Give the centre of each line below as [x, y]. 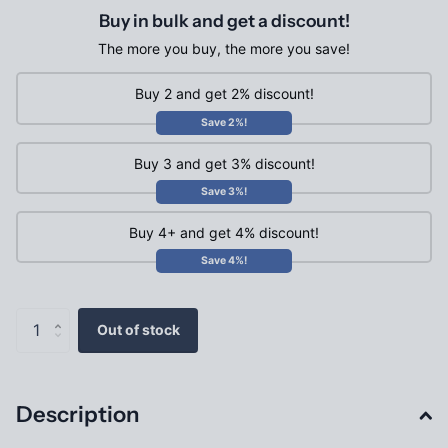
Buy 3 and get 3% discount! [224, 163]
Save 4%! [224, 261]
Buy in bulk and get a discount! [224, 20]
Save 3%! [224, 191]
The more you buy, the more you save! [224, 48]
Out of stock [138, 330]
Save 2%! [224, 122]
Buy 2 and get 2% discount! [224, 94]
